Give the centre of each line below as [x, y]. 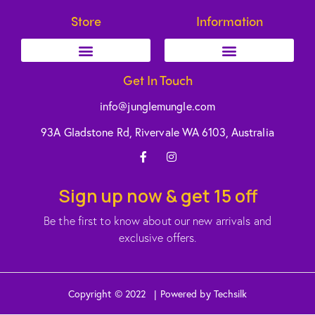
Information [229, 21]
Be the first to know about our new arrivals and [157, 221]
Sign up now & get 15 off [157, 196]
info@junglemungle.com [157, 106]
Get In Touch [157, 80]
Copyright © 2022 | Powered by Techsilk [157, 294]
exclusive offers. [157, 238]
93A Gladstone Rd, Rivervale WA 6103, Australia [157, 132]
